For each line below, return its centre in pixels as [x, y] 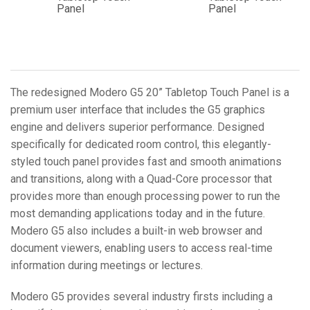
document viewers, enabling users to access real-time [142, 248]
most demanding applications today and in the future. [138, 213]
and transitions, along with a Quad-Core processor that [141, 179]
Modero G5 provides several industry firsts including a [142, 296]
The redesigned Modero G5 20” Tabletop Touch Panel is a [150, 92]
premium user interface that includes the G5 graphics [138, 109]
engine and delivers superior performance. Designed [137, 127]
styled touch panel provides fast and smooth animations [146, 161]
